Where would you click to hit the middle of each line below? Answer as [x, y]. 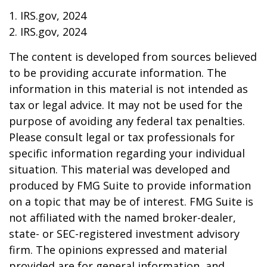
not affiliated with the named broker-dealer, [122, 218]
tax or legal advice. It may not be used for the [126, 105]
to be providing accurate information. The [118, 73]
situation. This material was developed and [119, 170]
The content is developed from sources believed [133, 57]
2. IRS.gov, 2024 [48, 32]
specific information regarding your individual [127, 153]
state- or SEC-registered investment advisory [124, 234]
